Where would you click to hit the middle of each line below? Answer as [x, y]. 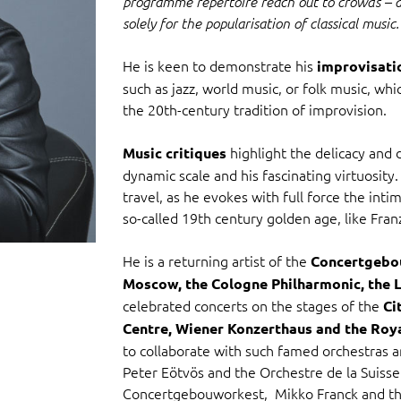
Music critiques [174, 153]
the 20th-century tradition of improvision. [254, 110]
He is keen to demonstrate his [219, 66]
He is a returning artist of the [216, 261]
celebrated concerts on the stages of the [252, 306]
